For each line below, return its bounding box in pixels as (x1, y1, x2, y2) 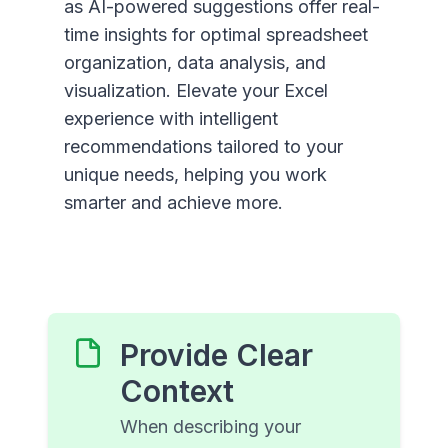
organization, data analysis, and (64, 52, 326, 74)
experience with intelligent (64, 108, 278, 130)
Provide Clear (120, 337, 313, 374)
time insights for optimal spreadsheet (64, 24, 368, 46)
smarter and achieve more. (64, 192, 283, 214)
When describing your (120, 416, 301, 438)
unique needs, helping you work (64, 164, 327, 186)
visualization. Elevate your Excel (64, 80, 328, 102)
